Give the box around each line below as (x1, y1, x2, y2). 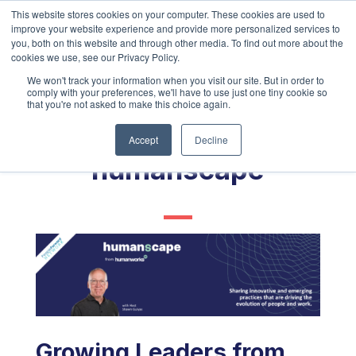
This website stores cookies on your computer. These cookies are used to (11, 7, 325, 21)
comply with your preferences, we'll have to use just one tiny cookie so (27, 85, 327, 99)
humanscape (91, 152, 265, 186)
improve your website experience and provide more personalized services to (11, 21, 340, 35)
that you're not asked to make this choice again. (27, 97, 230, 110)
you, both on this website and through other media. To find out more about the (11, 36, 343, 49)
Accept (128, 133, 158, 146)
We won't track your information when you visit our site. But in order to (27, 73, 324, 87)
